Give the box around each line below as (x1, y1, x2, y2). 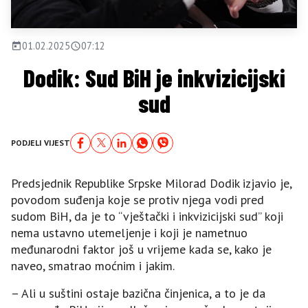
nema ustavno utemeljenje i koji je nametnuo (11, 224, 247, 241)
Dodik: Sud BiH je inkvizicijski (23, 63, 285, 92)
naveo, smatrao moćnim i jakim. (11, 257, 175, 274)
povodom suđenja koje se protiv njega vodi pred (11, 191, 264, 208)
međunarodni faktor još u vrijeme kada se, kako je (11, 241, 272, 257)
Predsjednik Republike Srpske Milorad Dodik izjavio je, (11, 175, 291, 191)
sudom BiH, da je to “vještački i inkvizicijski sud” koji (11, 208, 283, 224)
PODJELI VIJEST (11, 137, 70, 148)
